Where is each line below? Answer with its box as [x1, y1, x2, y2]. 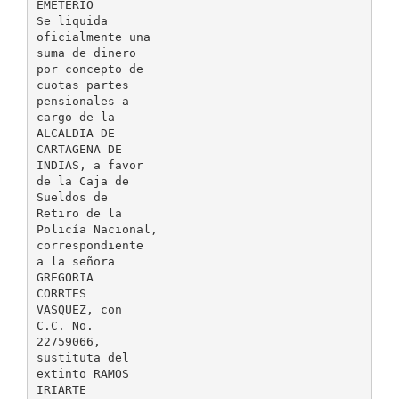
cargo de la [36, 110, 115, 124]
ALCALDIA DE [36, 126, 115, 140]
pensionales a [36, 94, 129, 108]
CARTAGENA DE [36, 142, 122, 156]
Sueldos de [36, 190, 108, 204]
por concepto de [36, 61, 143, 76]
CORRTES [36, 286, 86, 300]
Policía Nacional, [36, 222, 158, 236]
